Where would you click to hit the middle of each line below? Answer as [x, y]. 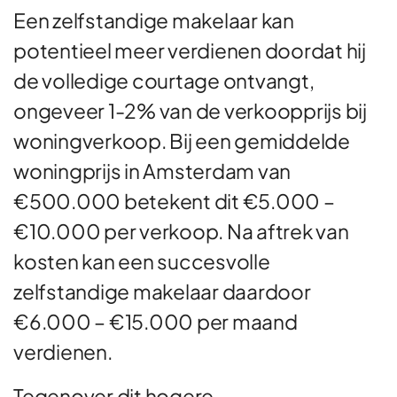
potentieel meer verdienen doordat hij [190, 50]
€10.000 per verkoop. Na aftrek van [181, 230]
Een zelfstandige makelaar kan [154, 19]
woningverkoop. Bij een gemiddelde [182, 140]
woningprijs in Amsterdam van [152, 170]
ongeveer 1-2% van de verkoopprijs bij [190, 110]
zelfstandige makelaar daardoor [162, 291]
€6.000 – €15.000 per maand [156, 321]
